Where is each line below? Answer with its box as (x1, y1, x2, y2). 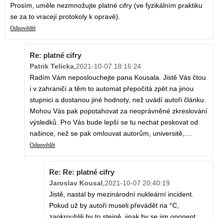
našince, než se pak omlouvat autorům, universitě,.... (30, 129, 192, 138)
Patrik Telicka (30, 62, 74, 71)
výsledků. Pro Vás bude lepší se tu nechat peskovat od (30, 118, 198, 127)
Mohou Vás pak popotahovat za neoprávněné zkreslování (30, 107, 207, 115)
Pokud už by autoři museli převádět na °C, (49, 201, 179, 210)
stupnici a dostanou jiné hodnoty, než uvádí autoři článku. (30, 96, 206, 104)
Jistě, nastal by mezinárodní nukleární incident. (49, 190, 194, 199)
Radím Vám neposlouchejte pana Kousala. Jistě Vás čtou (30, 73, 206, 82)
